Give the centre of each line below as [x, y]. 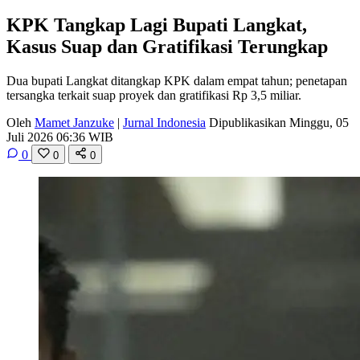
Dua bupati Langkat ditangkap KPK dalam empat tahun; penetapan [177, 80]
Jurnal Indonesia [164, 122]
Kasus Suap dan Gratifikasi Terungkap [167, 46]
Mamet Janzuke [74, 122]
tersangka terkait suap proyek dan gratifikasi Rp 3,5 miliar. [154, 95]
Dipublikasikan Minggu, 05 [279, 122]
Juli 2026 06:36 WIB [60, 137]
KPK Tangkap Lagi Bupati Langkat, [157, 25]
